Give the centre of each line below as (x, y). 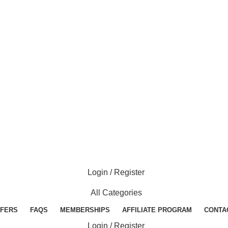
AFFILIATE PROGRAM (157, 210)
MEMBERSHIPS (85, 210)
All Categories (116, 193)
